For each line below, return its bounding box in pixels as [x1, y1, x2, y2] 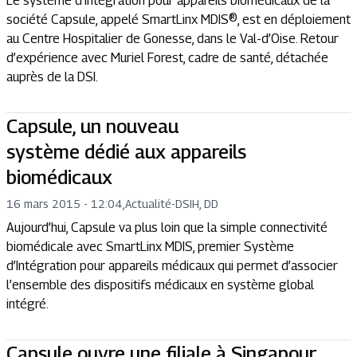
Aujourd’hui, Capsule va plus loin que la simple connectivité [6, 220, 328, 235]
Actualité [125, 197, 171, 210]
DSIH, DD [175, 197, 218, 210]
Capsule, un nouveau [6, 115, 178, 137]
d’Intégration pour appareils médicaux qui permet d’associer [6, 258, 338, 273]
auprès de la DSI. [6, 69, 104, 84]
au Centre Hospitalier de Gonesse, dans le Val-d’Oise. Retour [6, 31, 339, 46]
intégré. [6, 296, 49, 312]
